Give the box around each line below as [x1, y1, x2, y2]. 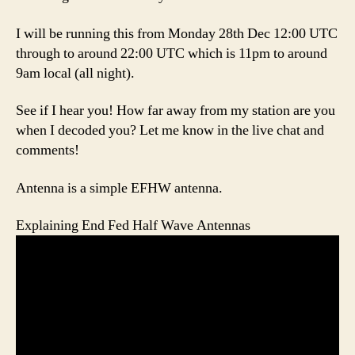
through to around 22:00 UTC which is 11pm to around [16, 44, 327, 63]
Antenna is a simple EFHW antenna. [16, 178, 223, 197]
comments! [16, 141, 79, 160]
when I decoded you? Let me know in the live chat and [16, 121, 324, 140]
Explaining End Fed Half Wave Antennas [16, 216, 250, 235]
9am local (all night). [16, 63, 135, 82]
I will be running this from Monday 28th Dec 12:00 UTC [16, 24, 338, 43]
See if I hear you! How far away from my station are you [16, 101, 335, 120]
